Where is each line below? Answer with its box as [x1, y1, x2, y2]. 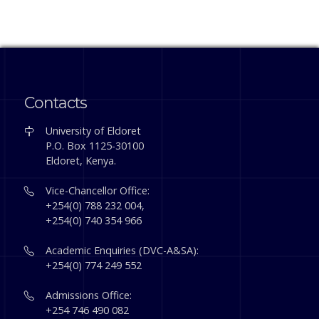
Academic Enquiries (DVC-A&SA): [46, 244, 199, 257]
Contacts [24, 93, 88, 112]
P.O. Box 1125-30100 [46, 139, 145, 152]
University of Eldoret [46, 124, 142, 137]
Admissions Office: [46, 288, 132, 302]
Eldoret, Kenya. [46, 154, 117, 167]
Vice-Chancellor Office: [46, 184, 150, 197]
